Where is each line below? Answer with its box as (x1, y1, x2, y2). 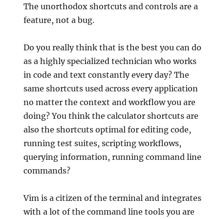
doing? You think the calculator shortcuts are (23, 111, 199, 121)
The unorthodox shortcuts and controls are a (23, 1, 198, 12)
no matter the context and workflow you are (23, 97, 196, 108)
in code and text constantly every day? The (23, 70, 190, 80)
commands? (23, 166, 71, 176)
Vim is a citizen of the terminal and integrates (23, 193, 202, 203)
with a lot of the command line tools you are (23, 207, 195, 217)
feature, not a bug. (23, 15, 95, 25)
